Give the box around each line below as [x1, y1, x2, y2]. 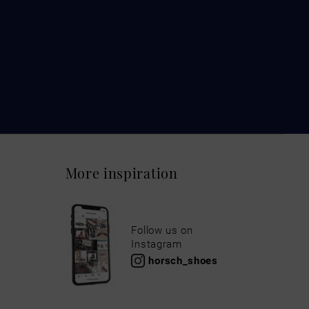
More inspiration [65, 163, 178, 182]
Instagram [131, 236, 182, 250]
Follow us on [131, 222, 193, 237]
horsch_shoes [148, 253, 218, 267]
